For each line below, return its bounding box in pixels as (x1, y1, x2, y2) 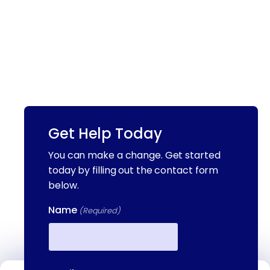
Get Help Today (48, 123, 162, 143)
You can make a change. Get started (48, 148, 221, 162)
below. (48, 178, 79, 192)
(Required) (78, 204, 121, 216)
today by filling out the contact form (48, 163, 219, 177)
